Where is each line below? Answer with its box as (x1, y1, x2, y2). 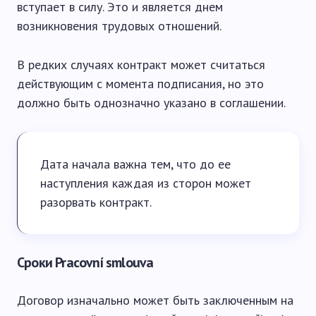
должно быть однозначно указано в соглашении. (17, 95, 286, 111)
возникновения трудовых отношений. (17, 18, 221, 34)
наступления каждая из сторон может (40, 175, 251, 191)
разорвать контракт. (40, 194, 152, 210)
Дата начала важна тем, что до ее (40, 156, 231, 172)
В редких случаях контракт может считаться (17, 56, 265, 73)
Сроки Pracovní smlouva (17, 253, 154, 272)
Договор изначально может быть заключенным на (17, 292, 293, 308)
